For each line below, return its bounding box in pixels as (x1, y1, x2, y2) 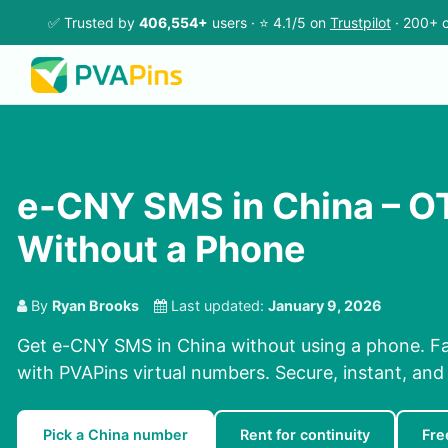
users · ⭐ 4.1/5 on (208, 14, 330, 31)
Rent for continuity (240, 426, 370, 444)
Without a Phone (17, 227, 306, 272)
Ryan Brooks (52, 297, 139, 315)
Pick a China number (43, 426, 188, 444)
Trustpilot (330, 14, 391, 31)
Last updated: (167, 297, 268, 315)
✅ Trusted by (48, 14, 139, 31)
